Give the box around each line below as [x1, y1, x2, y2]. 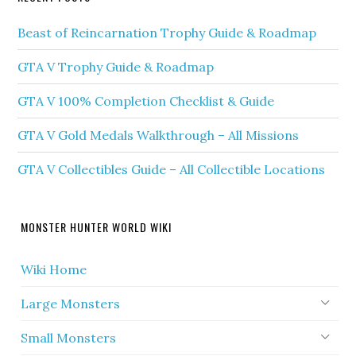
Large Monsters [21, 296, 121, 312]
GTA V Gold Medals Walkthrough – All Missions [17, 127, 300, 144]
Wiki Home [21, 261, 87, 278]
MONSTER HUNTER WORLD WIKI [21, 219, 172, 236]
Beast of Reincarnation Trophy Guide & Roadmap [17, 25, 317, 41]
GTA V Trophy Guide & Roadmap [17, 59, 215, 75]
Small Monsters [21, 330, 117, 346]
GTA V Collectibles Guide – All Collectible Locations [17, 161, 326, 178]
